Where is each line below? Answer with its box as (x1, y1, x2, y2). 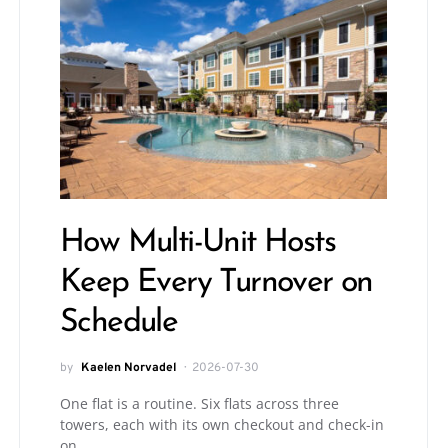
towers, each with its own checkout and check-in (60, 414, 384, 434)
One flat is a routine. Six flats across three (60, 393, 339, 413)
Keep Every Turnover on (60, 266, 373, 299)
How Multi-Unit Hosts (60, 226, 335, 259)
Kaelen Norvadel (81, 359, 176, 376)
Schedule (60, 306, 178, 339)
